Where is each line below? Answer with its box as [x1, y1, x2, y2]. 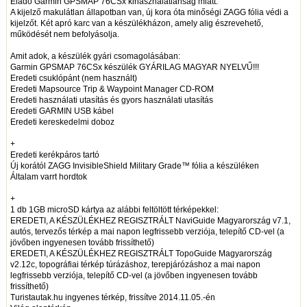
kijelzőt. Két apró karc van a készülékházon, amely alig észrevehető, [10, 19, 263, 29]
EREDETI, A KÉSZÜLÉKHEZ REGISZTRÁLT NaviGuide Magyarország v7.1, [10, 216, 291, 226]
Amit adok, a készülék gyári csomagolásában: [10, 51, 180, 62]
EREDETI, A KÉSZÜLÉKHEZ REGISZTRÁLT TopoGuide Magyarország [10, 249, 272, 259]
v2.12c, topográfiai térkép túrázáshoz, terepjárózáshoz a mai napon [10, 260, 260, 270]
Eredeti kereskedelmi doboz [10, 117, 114, 127]
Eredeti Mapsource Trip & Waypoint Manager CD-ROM [10, 84, 214, 95]
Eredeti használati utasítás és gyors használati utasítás [10, 95, 213, 106]
